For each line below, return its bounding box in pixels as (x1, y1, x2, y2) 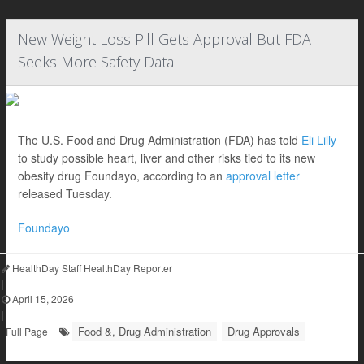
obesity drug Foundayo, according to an (18, 167, 226, 184)
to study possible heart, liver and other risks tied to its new (18, 149, 315, 166)
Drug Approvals (227, 323, 300, 339)
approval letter (226, 167, 300, 184)
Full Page (6, 324, 48, 338)
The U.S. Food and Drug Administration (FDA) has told (18, 132, 301, 148)
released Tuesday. (18, 185, 112, 201)
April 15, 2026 (10, 292, 74, 305)
